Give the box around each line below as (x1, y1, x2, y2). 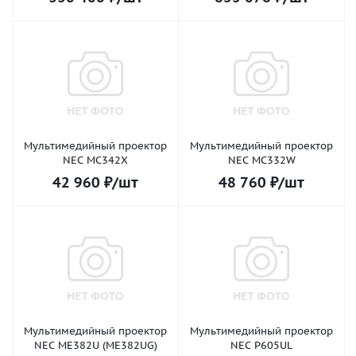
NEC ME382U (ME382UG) (33, 339, 157, 352)
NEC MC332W (227, 153, 296, 167)
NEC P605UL (230, 339, 292, 352)
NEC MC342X (63, 153, 128, 167)
